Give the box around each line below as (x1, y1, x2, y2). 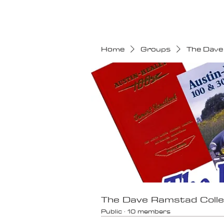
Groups (140, 42, 170, 55)
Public (101, 205, 122, 216)
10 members (127, 205, 170, 216)
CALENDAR (169, 12, 205, 21)
